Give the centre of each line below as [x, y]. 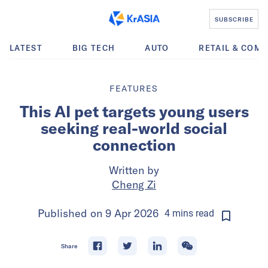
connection [134, 145]
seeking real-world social [134, 128]
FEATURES [134, 89]
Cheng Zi [134, 185]
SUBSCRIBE [234, 19]
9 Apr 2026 [132, 213]
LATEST [26, 48]
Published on [71, 213]
